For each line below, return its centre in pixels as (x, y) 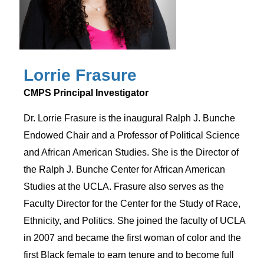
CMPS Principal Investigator (86, 93)
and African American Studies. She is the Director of (131, 152)
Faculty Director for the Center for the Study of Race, (132, 203)
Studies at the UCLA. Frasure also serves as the (124, 186)
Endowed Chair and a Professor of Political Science (132, 135)
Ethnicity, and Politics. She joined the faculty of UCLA (135, 220)
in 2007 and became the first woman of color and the (133, 237)
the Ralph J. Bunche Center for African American (125, 169)
